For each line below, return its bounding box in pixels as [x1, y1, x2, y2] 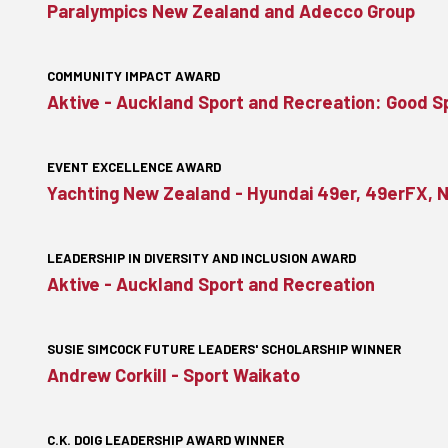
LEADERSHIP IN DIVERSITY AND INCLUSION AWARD [47, 250, 356, 266]
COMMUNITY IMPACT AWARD [47, 68, 220, 84]
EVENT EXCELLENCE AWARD [47, 159, 221, 175]
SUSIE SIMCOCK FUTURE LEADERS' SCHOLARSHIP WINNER [47, 341, 401, 357]
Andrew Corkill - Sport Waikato [47, 364, 300, 386]
